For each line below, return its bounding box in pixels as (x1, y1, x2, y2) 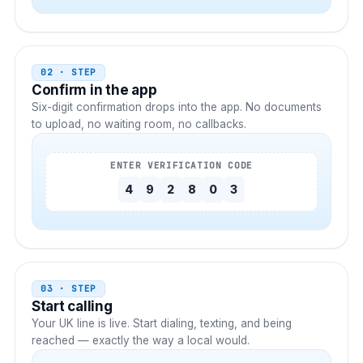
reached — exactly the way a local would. (32, 334, 250, 348)
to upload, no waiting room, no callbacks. (32, 117, 246, 131)
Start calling (32, 298, 113, 315)
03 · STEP (41, 283, 96, 295)
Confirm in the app (32, 82, 157, 99)
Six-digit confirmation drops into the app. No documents (32, 100, 322, 114)
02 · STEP (41, 66, 96, 79)
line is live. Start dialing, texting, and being (74, 317, 292, 331)
